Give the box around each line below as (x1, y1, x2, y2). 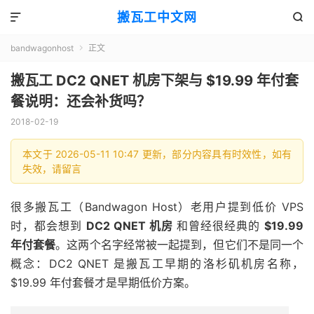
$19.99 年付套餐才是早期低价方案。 (11, 275, 196, 289)
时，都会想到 (11, 219, 86, 233)
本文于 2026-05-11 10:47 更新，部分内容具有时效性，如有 (22, 148, 292, 160)
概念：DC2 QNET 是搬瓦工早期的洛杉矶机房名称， (11, 257, 303, 271)
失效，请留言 (22, 163, 81, 175)
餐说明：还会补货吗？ (11, 93, 151, 110)
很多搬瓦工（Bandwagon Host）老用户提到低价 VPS (11, 200, 303, 214)
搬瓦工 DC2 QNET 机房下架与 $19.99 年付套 (11, 72, 299, 89)
